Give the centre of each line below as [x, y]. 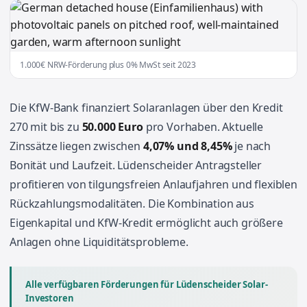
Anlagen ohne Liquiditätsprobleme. [99, 242]
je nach [251, 146]
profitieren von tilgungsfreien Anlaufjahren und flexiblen [153, 184]
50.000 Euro [112, 127]
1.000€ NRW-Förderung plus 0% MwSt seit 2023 [108, 65]
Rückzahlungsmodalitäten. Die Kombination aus [132, 204]
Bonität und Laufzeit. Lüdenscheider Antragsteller [136, 165]
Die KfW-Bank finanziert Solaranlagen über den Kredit [146, 108]
